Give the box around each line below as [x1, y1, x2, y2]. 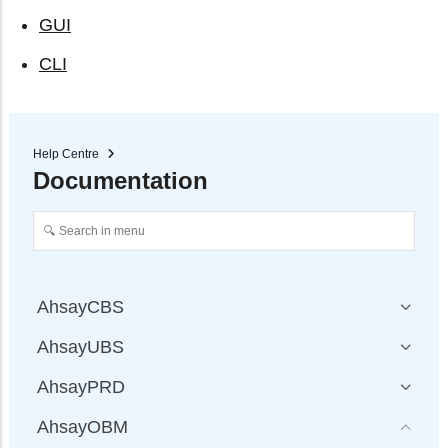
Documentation [33, 167, 208, 194]
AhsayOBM [37, 417, 128, 437]
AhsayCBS [37, 297, 124, 317]
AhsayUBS [37, 337, 124, 357]
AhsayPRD [37, 377, 125, 397]
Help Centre [33, 147, 99, 161]
